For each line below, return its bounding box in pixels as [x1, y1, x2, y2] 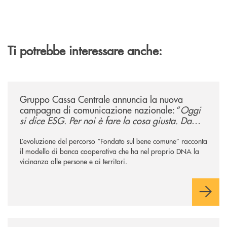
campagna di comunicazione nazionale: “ [20, 103, 180, 117]
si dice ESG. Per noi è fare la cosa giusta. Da [20, 114, 192, 127]
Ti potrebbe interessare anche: [8, 42, 162, 59]
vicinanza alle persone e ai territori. [20, 156, 127, 167]
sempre [20, 125, 48, 138]
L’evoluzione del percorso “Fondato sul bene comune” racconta [20, 136, 207, 146]
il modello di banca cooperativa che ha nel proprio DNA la [20, 146, 199, 157]
